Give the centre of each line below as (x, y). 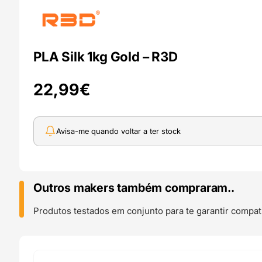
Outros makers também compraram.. (134, 187)
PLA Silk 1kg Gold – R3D (106, 57)
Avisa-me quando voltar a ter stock (119, 131)
